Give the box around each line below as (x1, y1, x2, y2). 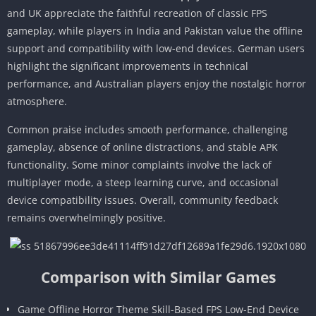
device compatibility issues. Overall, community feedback (7, 193, 278, 207)
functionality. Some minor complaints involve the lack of (7, 157, 272, 171)
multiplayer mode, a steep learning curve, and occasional (7, 175, 279, 189)
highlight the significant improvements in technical (7, 59, 248, 73)
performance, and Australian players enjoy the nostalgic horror (7, 76, 306, 90)
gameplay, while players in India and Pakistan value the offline (7, 23, 303, 37)
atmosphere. (7, 94, 67, 108)
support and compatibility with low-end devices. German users (7, 41, 305, 55)
